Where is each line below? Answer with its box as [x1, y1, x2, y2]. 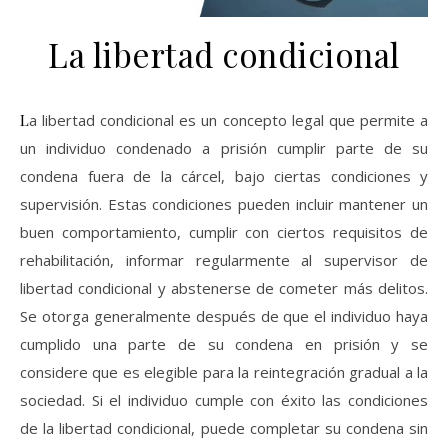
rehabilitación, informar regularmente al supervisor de [20, 250, 428, 270]
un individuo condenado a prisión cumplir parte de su [20, 138, 428, 158]
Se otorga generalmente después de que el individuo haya [20, 306, 428, 326]
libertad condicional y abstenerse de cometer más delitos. [20, 278, 428, 298]
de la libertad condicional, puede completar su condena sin [20, 418, 428, 438]
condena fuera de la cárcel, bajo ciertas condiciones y [20, 166, 428, 186]
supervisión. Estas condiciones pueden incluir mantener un [20, 194, 428, 214]
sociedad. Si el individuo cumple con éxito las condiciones [20, 390, 428, 410]
